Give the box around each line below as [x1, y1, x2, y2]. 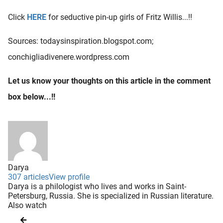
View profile [49, 172, 90, 182]
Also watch [8, 200, 47, 210]
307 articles [8, 172, 49, 182]
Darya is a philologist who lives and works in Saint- [8, 181, 186, 191]
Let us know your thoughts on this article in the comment [8, 76, 211, 86]
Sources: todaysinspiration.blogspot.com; [8, 36, 153, 46]
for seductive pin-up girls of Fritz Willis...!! [46, 12, 192, 22]
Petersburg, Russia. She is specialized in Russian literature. [8, 191, 214, 201]
